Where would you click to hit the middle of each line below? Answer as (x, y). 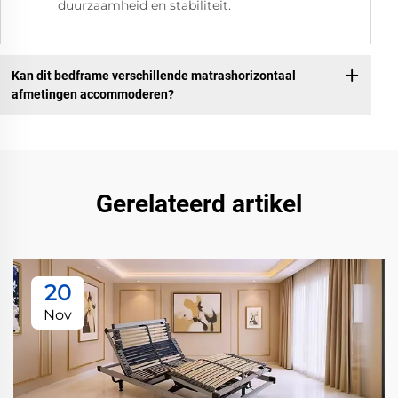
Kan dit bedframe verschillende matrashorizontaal (153, 75)
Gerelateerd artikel (199, 204)
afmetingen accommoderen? (92, 94)
